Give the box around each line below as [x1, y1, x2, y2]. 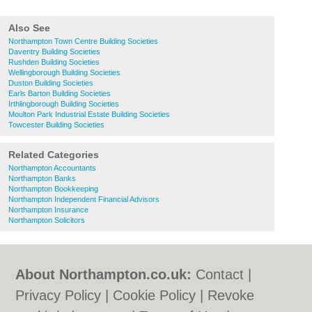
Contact [196, 267, 244, 282]
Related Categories [8, 149, 99, 160]
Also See [8, 22, 50, 33]
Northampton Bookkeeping [8, 185, 98, 193]
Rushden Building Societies [8, 58, 100, 66]
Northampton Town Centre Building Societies [8, 37, 158, 45]
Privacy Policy [15, 288, 102, 303]
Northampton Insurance [8, 205, 88, 214]
